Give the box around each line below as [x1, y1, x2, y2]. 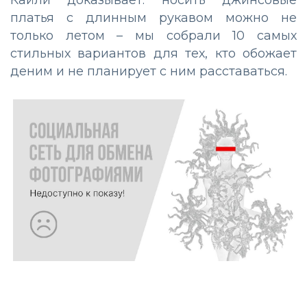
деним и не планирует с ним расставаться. [10, 64, 287, 79]
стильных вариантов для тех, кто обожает [10, 46, 297, 61]
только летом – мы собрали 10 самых [10, 28, 297, 43]
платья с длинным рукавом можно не [10, 10, 297, 25]
